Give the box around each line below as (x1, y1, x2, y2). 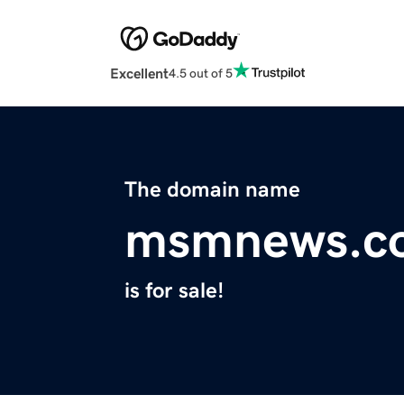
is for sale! (124, 280, 224, 302)
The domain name (124, 179, 300, 201)
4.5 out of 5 (169, 66, 233, 79)
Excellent (110, 66, 169, 81)
